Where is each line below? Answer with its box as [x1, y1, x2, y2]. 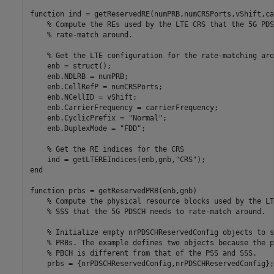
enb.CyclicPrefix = [29, 113, 128, 122]
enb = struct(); [29, 61, 111, 70]
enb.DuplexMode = [29, 124, 120, 133]
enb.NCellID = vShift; [29, 92, 137, 102]
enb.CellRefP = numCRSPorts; [29, 82, 163, 91]
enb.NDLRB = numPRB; [29, 72, 128, 81]
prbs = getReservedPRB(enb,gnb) [64, 186, 197, 195]
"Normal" [128, 113, 163, 122]
